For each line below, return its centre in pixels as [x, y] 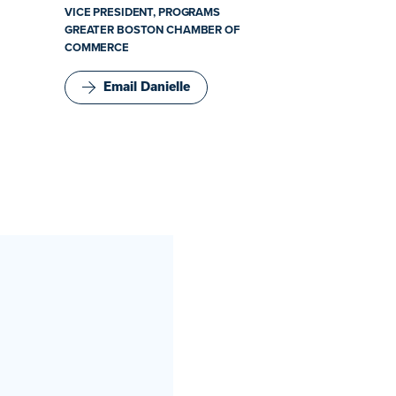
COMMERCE [97, 47]
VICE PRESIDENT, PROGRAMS [142, 11]
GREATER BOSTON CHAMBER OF [152, 29]
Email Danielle [147, 87]
